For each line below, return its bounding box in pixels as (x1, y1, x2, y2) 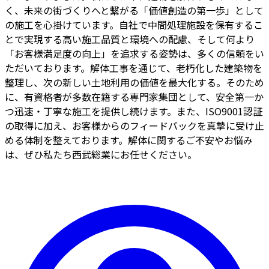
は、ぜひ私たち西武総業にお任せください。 (5, 147, 197, 162)
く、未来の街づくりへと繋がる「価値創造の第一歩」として (5, 2, 264, 17)
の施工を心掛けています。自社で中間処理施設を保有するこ (5, 17, 263, 32)
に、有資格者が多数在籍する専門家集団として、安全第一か (5, 89, 264, 104)
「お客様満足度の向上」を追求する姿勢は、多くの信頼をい (5, 46, 264, 61)
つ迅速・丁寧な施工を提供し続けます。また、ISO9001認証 (5, 103, 262, 118)
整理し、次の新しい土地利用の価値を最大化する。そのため (5, 74, 264, 89)
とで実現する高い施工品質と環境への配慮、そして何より (5, 31, 255, 46)
